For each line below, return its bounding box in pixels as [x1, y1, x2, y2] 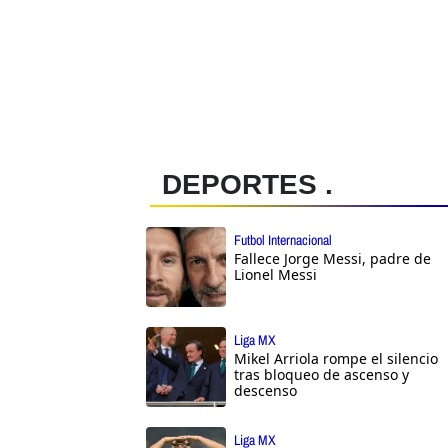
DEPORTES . [162, 168, 333, 200]
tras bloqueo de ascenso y [234, 364, 409, 384]
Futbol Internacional [234, 230, 332, 249]
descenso [234, 380, 297, 400]
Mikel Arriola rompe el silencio [234, 348, 438, 368]
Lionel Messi [234, 264, 317, 284]
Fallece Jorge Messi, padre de [234, 248, 431, 268]
